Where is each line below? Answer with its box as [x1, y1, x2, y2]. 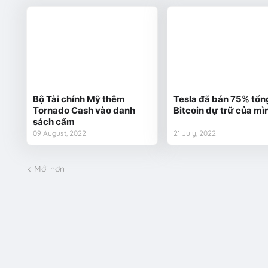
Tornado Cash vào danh [32, 104, 135, 116]
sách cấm [32, 115, 75, 127]
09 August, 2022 [32, 128, 86, 138]
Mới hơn [33, 163, 65, 174]
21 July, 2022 [173, 128, 216, 138]
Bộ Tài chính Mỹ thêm [32, 93, 125, 105]
